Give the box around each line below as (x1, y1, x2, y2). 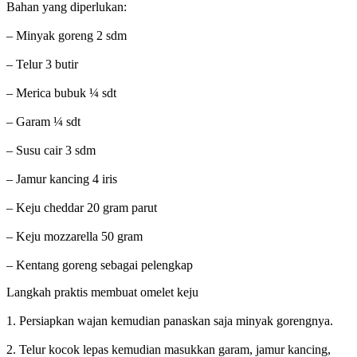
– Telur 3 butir (6, 57, 78, 72)
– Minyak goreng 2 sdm (6, 29, 127, 43)
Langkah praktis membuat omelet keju (6, 285, 198, 300)
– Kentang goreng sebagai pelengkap (6, 258, 193, 273)
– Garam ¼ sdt (6, 115, 80, 129)
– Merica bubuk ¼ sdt (6, 86, 116, 100)
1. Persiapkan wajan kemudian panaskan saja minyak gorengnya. (6, 314, 333, 328)
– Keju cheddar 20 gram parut (6, 201, 157, 215)
